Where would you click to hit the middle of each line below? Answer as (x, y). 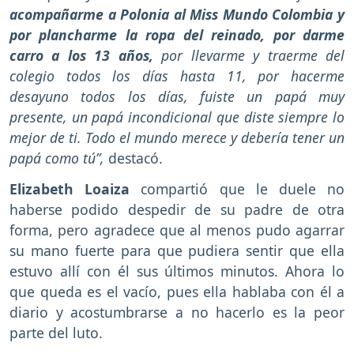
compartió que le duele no (237, 188)
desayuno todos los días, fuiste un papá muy (177, 96)
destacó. (134, 158)
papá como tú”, (57, 158)
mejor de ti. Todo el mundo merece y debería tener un (177, 137)
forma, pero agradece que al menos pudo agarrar (177, 230)
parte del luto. (56, 332)
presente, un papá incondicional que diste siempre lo (177, 117)
